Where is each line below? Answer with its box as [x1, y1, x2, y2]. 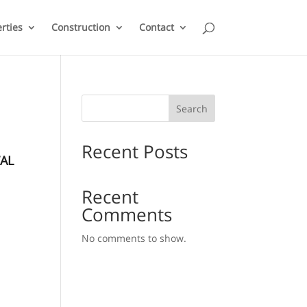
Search [175, 101, 208, 115]
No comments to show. [82, 232, 187, 245]
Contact [138, 21, 174, 34]
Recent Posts [82, 139, 188, 164]
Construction [51, 21, 110, 34]
